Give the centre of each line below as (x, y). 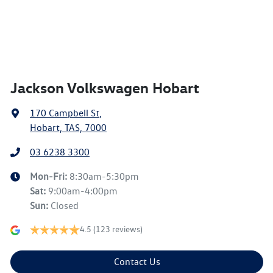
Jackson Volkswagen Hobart (105, 88)
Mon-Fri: (50, 177)
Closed (65, 206)
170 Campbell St (65, 113)
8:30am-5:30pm (104, 177)
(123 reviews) (118, 229)
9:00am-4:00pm (83, 191)
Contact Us (137, 262)
